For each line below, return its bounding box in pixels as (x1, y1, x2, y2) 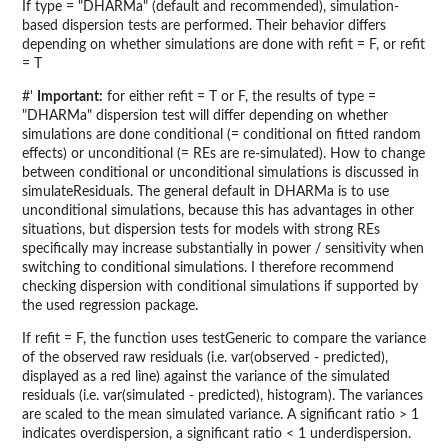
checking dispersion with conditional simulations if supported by (22, 280, 418, 295)
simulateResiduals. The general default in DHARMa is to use (22, 185, 389, 200)
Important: (37, 90, 103, 105)
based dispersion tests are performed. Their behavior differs (22, 19, 386, 34)
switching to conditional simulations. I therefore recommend (22, 261, 394, 276)
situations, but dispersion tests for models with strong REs (22, 223, 380, 238)
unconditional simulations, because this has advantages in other (22, 204, 414, 219)
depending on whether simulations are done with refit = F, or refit (22, 38, 425, 53)
